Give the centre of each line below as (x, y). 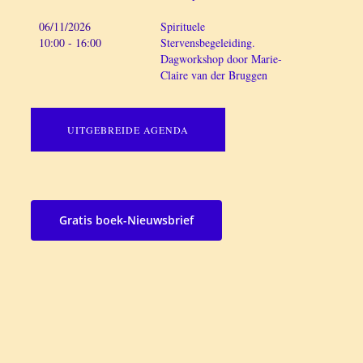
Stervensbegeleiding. (207, 43)
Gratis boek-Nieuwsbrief (126, 220)
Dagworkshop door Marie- (221, 59)
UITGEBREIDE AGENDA (128, 130)
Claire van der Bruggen (214, 75)
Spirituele (182, 26)
